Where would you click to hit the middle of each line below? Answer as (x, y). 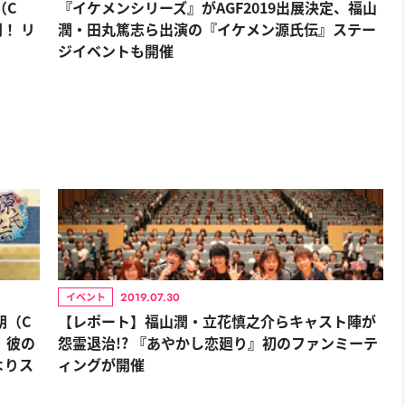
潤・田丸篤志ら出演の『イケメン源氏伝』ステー (217, 29)
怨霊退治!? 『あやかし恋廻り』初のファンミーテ (218, 343)
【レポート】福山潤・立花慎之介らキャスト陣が (217, 321)
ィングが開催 (101, 364)
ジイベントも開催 (116, 51)
